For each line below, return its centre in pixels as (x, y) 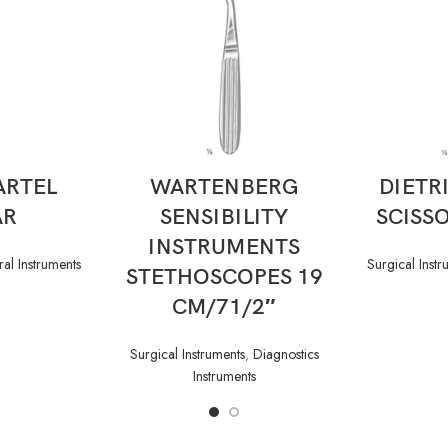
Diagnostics (285, 353)
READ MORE (224, 173)
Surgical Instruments (187, 353)
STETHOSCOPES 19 (224, 277)
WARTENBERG (224, 187)
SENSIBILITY (224, 217)
